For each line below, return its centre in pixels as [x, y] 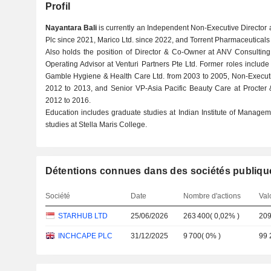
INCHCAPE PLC [85, 236]
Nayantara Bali [71, 28]
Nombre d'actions [212, 196]
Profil [58, 6]
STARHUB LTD [83, 216]
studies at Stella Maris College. [96, 125]
